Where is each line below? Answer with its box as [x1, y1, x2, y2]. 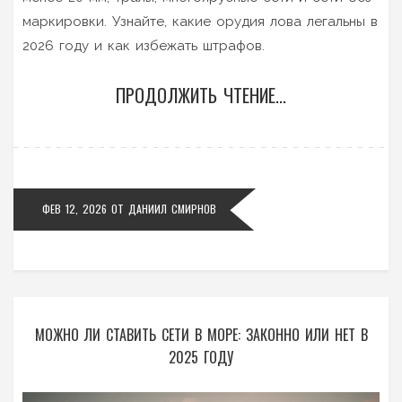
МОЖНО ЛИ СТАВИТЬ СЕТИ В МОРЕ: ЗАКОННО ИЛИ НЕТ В [34, 323, 368, 345]
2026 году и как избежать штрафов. [22, 37, 265, 54]
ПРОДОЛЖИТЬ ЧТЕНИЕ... [116, 81, 286, 109]
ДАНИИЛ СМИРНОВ [128, 200, 216, 216]
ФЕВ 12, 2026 [42, 200, 107, 216]
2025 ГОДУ [169, 345, 233, 368]
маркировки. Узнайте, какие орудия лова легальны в [22, 13, 378, 30]
